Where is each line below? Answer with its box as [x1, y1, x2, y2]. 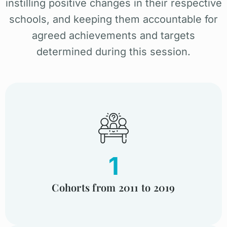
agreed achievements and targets [32, 29, 195, 42]
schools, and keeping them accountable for [9, 13, 218, 25]
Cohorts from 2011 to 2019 [52, 180, 175, 194]
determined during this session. [36, 45, 191, 58]
